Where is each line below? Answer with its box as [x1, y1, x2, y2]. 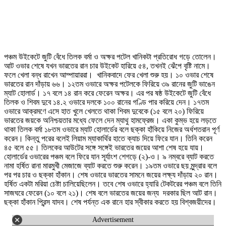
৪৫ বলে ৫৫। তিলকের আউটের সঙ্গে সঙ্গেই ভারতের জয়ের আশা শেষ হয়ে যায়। [4, 143, 204, 152]
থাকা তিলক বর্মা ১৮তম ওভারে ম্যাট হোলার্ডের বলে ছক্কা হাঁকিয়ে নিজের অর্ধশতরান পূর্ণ [4, 125, 219, 134]
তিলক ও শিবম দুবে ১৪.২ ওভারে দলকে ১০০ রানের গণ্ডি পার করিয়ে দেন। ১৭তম [4, 97, 209, 106]
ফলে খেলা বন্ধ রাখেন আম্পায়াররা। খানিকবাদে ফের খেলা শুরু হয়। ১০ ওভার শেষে [4, 70, 213, 79]
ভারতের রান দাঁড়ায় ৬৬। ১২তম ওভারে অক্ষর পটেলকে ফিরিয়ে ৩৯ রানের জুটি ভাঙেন [4, 79, 215, 88]
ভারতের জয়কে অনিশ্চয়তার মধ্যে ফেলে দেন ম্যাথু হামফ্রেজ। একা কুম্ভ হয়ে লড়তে [4, 116, 216, 125]
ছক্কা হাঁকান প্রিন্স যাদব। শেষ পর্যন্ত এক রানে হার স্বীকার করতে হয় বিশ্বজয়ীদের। [4, 197, 216, 206]
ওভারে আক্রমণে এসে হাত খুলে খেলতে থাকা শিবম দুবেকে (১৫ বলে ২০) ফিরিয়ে [4, 106, 204, 116]
